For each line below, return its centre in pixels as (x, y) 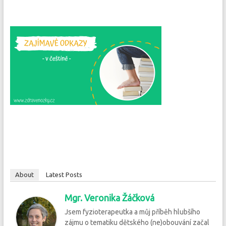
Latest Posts (64, 175)
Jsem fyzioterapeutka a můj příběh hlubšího (132, 212)
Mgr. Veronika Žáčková (109, 198)
